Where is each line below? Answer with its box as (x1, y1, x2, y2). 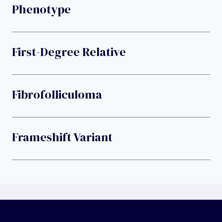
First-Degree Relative (12, 44, 126, 60)
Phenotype (12, 1, 71, 18)
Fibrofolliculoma (12, 86, 102, 103)
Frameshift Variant (12, 129, 112, 146)
